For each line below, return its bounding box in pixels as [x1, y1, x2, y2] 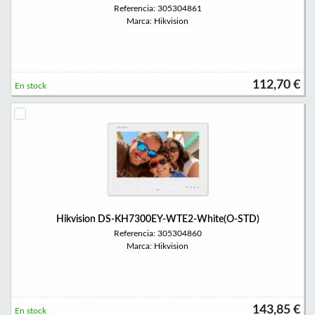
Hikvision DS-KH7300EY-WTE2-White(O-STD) [56, 214, 259, 224]
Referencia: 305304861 [113, 4, 202, 13]
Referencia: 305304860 [113, 229, 202, 238]
